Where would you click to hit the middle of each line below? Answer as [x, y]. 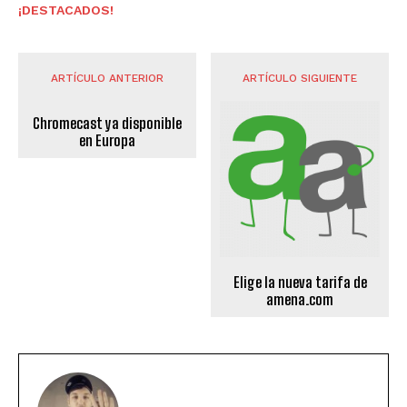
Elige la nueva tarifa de [300, 283]
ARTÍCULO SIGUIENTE [300, 78]
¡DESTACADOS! [66, 10]
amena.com [300, 300]
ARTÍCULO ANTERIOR [107, 78]
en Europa [107, 140]
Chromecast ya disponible [107, 123]
